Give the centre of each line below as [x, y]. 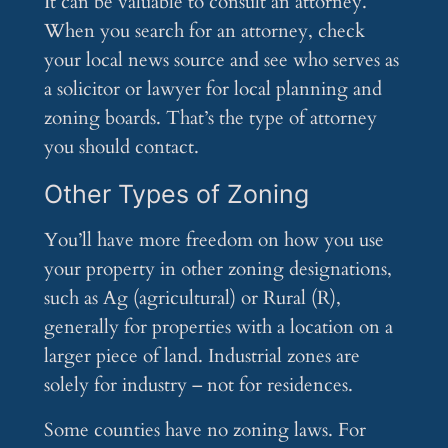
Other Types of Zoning [176, 194]
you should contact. [121, 147]
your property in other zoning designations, [217, 269]
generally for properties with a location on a [218, 327]
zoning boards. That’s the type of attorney [210, 118]
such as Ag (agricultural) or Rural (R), [192, 298]
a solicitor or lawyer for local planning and [212, 89]
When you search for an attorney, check [204, 31]
